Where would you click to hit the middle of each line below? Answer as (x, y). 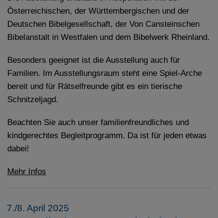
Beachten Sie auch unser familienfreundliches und (98, 122)
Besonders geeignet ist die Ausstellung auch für (94, 60)
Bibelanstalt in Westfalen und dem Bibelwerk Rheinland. (109, 37)
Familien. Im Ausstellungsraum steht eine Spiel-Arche (105, 73)
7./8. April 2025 (38, 208)
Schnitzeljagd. (34, 100)
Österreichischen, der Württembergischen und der (98, 11)
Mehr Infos (27, 172)
